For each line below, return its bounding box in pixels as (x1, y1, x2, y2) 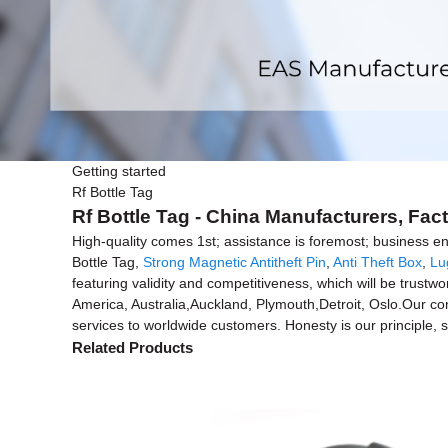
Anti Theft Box (333, 254, 422, 271)
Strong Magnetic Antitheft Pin (143, 254, 326, 271)
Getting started (72, 163, 166, 180)
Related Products (72, 339, 193, 357)
